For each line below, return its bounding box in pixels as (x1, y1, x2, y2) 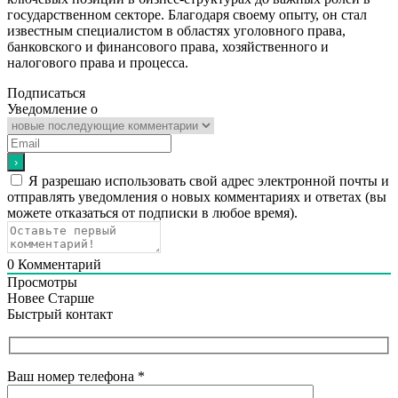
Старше (48, 291, 94, 306)
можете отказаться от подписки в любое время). (7, 205, 298, 220)
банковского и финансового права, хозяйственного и (7, 39, 329, 54)
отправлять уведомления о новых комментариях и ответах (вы (7, 189, 386, 204)
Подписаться (7, 85, 85, 100)
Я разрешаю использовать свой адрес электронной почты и (28, 173, 389, 188)
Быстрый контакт (7, 306, 113, 322)
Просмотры (7, 275, 77, 290)
